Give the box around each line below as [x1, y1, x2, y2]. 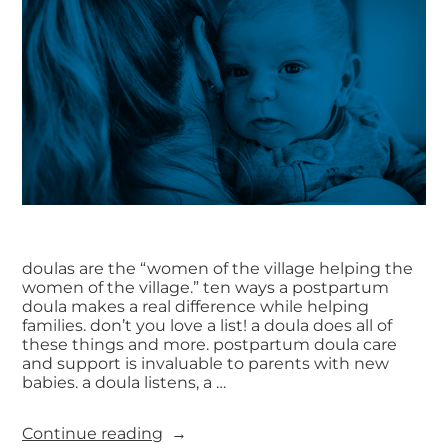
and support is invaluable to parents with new [22, 353, 389, 373]
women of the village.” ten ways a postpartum [22, 277, 389, 297]
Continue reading [22, 423, 163, 443]
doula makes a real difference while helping [22, 296, 369, 316]
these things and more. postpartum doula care [22, 334, 397, 354]
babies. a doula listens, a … [22, 372, 226, 392]
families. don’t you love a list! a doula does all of [22, 315, 392, 335]
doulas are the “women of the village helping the [22, 258, 413, 278]
